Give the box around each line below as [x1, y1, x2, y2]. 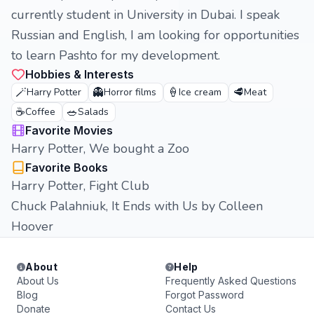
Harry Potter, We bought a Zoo [11, 140, 189, 157]
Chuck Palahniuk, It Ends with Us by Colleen [11, 198, 263, 214]
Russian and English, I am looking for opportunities [11, 27, 299, 43]
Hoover [11, 218, 53, 235]
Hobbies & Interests [25, 67, 134, 81]
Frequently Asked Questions [165, 275, 296, 287]
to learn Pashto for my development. [11, 47, 220, 64]
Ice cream [179, 86, 221, 99]
